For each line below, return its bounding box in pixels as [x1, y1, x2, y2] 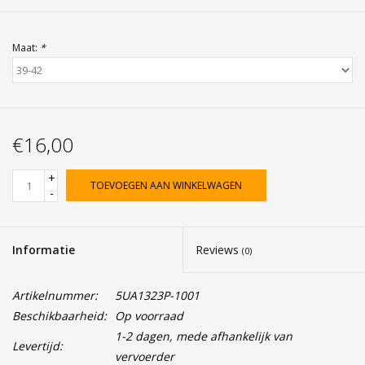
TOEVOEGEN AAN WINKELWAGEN [90, 178, 242, 193]
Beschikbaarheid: [12, 308, 107, 324]
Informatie [12, 242, 75, 258]
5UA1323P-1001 [115, 288, 200, 304]
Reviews [196, 242, 242, 258]
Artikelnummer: [12, 288, 98, 304]
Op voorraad [115, 308, 183, 324]
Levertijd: [12, 338, 63, 354]
